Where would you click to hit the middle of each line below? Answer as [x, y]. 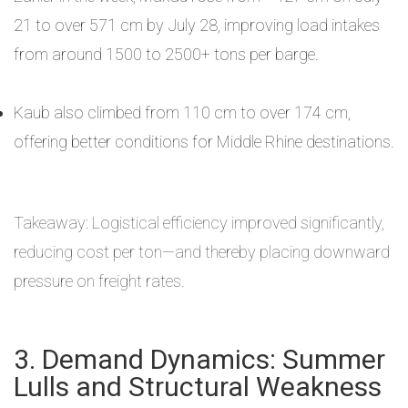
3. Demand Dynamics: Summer [199, 359]
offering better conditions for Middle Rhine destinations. [204, 142]
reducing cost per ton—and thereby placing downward [202, 252]
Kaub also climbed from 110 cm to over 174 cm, [182, 112]
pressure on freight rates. [99, 281]
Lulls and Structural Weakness [198, 387]
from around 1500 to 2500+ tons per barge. [166, 54]
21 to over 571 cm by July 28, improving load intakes [197, 25]
